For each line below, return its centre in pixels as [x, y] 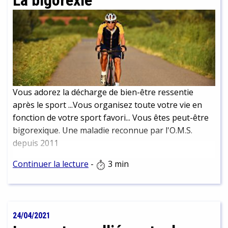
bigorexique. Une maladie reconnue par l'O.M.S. [103, 131]
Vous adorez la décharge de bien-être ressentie [103, 92]
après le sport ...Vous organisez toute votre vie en [107, 105]
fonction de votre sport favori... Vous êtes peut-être [111, 118]
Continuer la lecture [51, 164]
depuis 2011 [36, 143]
